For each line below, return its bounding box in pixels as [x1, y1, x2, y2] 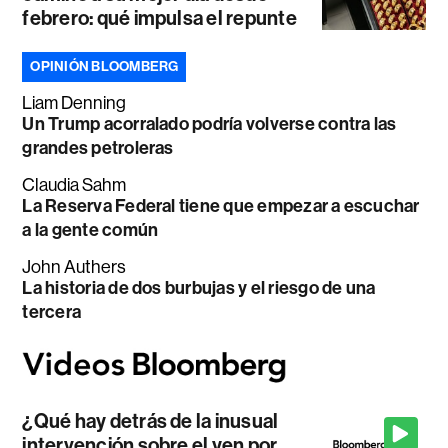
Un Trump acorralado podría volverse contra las [22, 112, 397, 135]
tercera [22, 300, 82, 323]
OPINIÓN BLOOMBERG [30, 57, 179, 75]
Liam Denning [22, 92, 127, 113]
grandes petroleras [22, 136, 174, 159]
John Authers [22, 256, 127, 277]
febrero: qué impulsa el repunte [22, 5, 297, 30]
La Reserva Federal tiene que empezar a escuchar [22, 194, 420, 217]
